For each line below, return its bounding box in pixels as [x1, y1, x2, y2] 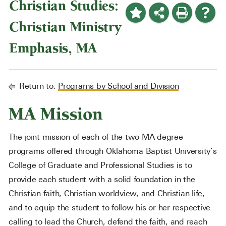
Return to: [17, 81, 58, 91]
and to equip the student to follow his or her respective [9, 203, 210, 212]
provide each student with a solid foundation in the [9, 175, 195, 184]
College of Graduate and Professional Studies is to [9, 160, 192, 170]
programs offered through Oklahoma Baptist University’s [9, 146, 217, 156]
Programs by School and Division [58, 81, 179, 91]
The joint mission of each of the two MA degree [9, 132, 183, 142]
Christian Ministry [9, 19, 122, 35]
